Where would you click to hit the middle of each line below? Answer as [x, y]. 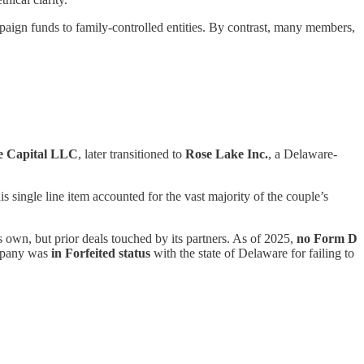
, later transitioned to [132, 154]
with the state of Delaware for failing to [252, 253]
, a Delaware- [303, 154]
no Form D [327, 238]
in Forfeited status [101, 253]
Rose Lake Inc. [227, 154]
